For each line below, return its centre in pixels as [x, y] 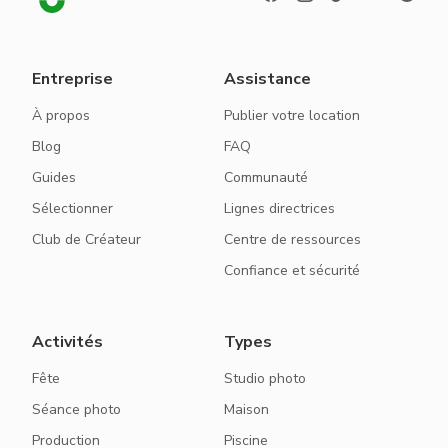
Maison [246, 409]
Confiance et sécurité [292, 270]
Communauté [266, 177]
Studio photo [265, 378]
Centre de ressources [292, 239]
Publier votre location [292, 115]
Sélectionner [72, 208]
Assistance [267, 79]
